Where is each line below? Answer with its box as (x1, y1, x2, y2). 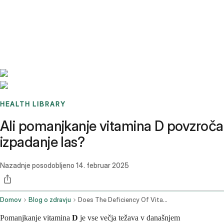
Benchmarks (12, 8, 51, 17)
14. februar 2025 (76, 161, 129, 170)
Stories (51, 8, 73, 17)
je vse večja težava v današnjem (78, 213, 180, 222)
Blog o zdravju (28, 196, 71, 204)
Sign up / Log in (24, 20, 76, 29)
